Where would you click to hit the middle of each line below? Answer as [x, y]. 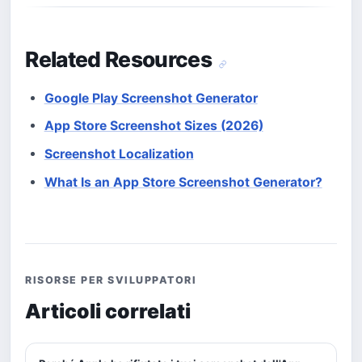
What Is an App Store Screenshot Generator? [183, 182]
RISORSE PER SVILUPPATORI [111, 280]
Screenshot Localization [119, 154]
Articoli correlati [108, 311]
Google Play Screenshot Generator [151, 98]
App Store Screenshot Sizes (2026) [154, 126]
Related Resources [121, 59]
